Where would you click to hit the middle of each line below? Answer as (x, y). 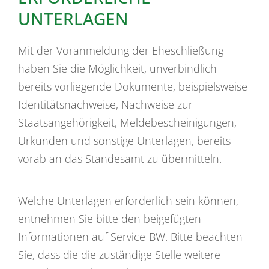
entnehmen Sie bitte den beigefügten (110, 218)
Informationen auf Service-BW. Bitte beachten (130, 236)
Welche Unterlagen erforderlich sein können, (128, 200)
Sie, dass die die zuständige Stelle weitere (119, 254)
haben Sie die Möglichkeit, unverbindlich (117, 68)
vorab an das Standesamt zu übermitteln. (120, 158)
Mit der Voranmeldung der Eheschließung (121, 50)
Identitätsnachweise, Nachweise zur (105, 104)
